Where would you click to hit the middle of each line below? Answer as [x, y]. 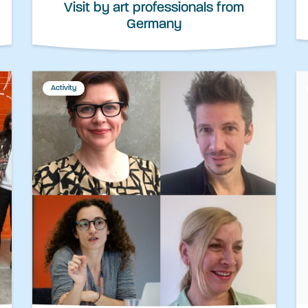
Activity [64, 89]
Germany [154, 25]
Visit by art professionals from [154, 9]
